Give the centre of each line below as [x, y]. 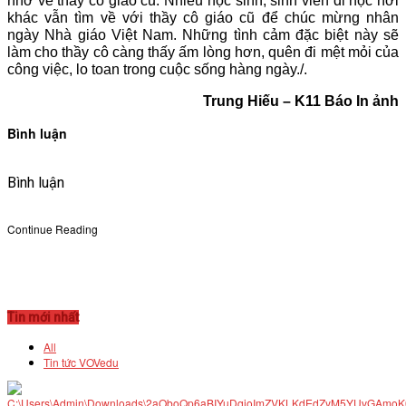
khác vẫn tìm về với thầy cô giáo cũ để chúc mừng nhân [203, 18]
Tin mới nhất [43, 317]
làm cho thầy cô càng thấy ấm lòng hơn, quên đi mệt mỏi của [203, 52]
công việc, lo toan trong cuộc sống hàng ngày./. [157, 69]
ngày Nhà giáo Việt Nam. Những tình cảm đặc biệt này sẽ [203, 35]
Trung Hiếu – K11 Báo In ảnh [301, 101]
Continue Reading [53, 229]
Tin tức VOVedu [81, 362]
